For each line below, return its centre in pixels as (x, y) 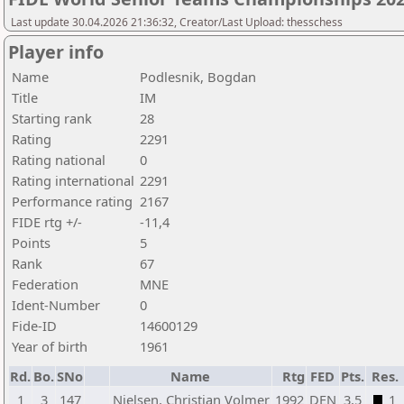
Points (31, 243)
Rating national (59, 160)
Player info (56, 52)
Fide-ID (34, 326)
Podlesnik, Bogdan (198, 77)
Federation (45, 284)
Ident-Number (56, 305)
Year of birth (50, 346)
